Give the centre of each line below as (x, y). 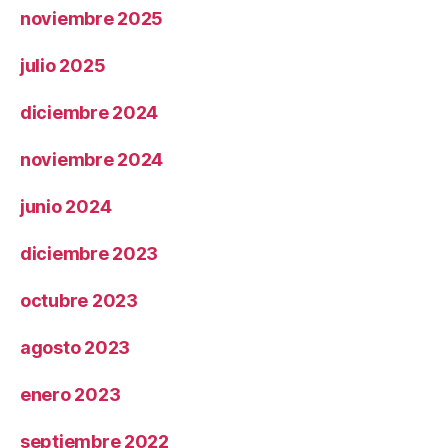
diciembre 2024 (89, 112)
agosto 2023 (75, 347)
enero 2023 (70, 394)
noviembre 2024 (92, 159)
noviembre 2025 (92, 18)
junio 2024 (66, 206)
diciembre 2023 (89, 253)
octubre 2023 (79, 300)
